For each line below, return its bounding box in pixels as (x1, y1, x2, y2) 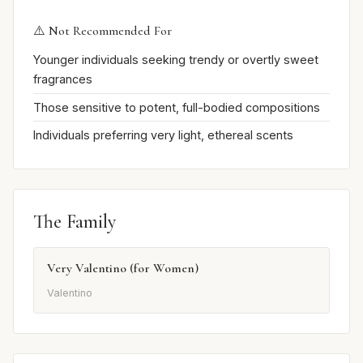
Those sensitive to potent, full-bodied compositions (33, 100, 320, 114)
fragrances (33, 71, 92, 86)
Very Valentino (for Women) (47, 259, 199, 276)
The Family (33, 209, 116, 233)
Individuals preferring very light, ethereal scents (33, 128, 293, 143)
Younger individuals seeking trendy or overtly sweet (33, 52, 318, 66)
